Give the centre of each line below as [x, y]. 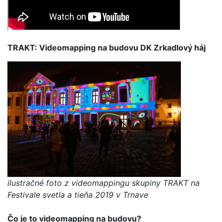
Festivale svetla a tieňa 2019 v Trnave [78, 195]
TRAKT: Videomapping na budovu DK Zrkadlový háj [107, 48]
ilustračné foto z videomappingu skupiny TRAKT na [104, 183]
